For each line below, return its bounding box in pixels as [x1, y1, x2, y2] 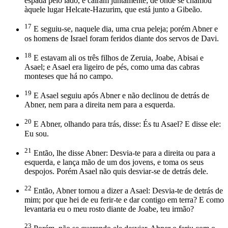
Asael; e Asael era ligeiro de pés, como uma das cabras [24, 62, 199, 71]
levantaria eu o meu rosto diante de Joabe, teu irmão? [24, 205, 194, 214]
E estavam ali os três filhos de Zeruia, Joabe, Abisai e [32, 53, 204, 62]
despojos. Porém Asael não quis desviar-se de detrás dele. [24, 166, 208, 176]
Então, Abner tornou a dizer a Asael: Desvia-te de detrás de [32, 186, 223, 195]
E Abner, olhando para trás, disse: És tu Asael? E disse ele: [32, 120, 221, 129]
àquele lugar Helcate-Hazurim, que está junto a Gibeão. [24, 5, 202, 14]
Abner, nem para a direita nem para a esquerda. [24, 100, 175, 109]
